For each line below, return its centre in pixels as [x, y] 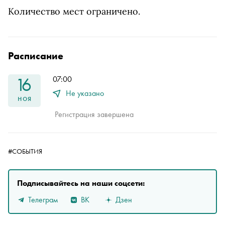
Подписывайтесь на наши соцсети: [81, 183]
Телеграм [43, 199]
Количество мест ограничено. [74, 11]
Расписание [36, 56]
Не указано [85, 93]
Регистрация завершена [94, 114]
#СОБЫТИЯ [25, 151]
